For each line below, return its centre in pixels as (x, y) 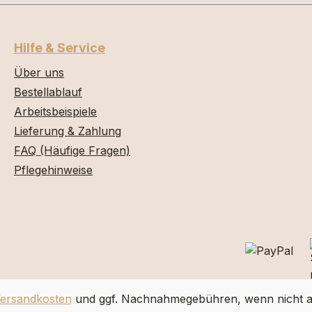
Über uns (39, 72)
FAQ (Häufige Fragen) (72, 150)
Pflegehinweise (53, 170)
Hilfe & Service (60, 48)
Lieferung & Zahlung (68, 131)
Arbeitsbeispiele (55, 111)
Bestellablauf (48, 92)
